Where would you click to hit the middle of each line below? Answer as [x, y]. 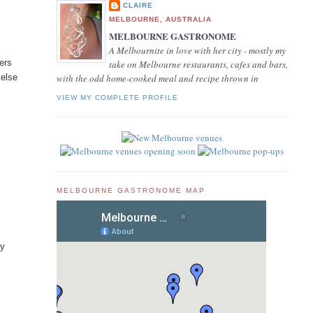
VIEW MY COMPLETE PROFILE [117, 97]
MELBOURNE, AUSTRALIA [160, 19]
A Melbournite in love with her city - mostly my [197, 50]
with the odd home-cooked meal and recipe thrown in [157, 78]
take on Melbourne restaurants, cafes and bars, [198, 64]
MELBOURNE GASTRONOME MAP [131, 190]
